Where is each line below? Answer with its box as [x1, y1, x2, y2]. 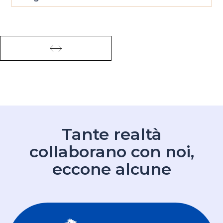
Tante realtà [61, 124, 162, 144]
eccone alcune [52, 159, 171, 179]
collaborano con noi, [29, 142, 194, 162]
